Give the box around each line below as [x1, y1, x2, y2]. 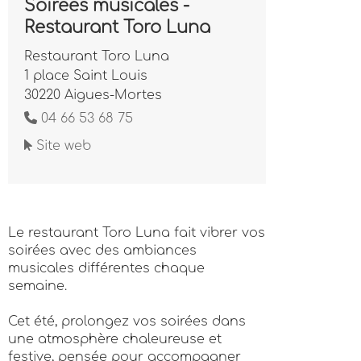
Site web [32, 139, 91, 153]
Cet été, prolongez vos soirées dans [8, 314, 246, 329]
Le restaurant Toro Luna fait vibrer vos [8, 226, 265, 240]
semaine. [8, 279, 67, 293]
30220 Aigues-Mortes [24, 88, 162, 102]
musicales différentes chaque [8, 261, 205, 276]
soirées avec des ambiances [8, 243, 197, 258]
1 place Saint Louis [24, 68, 147, 83]
